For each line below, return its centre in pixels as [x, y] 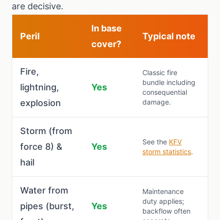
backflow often [166, 211]
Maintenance [163, 191]
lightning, [40, 87]
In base [107, 28]
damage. [157, 102]
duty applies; [163, 201]
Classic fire [160, 72]
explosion [41, 103]
